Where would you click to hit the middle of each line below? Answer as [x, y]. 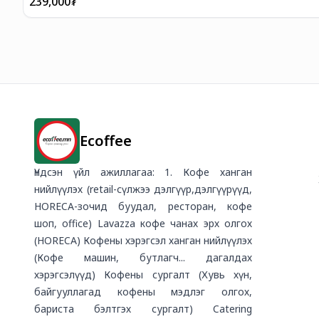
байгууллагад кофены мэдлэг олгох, [143, 291]
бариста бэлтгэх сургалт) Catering [143, 308]
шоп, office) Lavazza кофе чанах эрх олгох [143, 223]
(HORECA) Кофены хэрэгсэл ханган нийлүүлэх [143, 240]
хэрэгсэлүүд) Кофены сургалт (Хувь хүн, [143, 274]
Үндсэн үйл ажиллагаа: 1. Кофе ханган [143, 172]
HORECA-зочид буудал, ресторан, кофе [143, 206]
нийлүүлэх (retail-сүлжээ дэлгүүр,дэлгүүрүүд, [143, 189]
